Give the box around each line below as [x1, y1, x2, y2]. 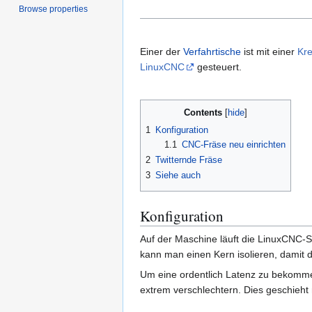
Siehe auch [155, 170, 201, 181]
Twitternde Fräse [155, 154, 222, 165]
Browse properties [19, 3, 88, 14]
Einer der [140, 45, 183, 57]
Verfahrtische [183, 45, 241, 57]
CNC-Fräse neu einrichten [181, 139, 286, 150]
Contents [184, 107, 222, 118]
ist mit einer [241, 45, 297, 57]
